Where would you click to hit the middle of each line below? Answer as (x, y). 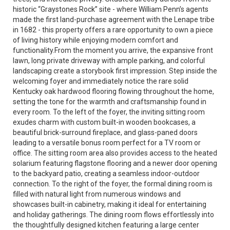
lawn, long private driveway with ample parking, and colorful (109, 61)
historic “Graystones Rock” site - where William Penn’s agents (111, 9)
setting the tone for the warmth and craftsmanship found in (110, 102)
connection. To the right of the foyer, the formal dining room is (113, 184)
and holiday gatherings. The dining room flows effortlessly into (113, 215)
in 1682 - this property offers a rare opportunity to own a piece (113, 30)
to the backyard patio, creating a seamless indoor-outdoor (106, 174)
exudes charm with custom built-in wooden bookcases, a (104, 122)
